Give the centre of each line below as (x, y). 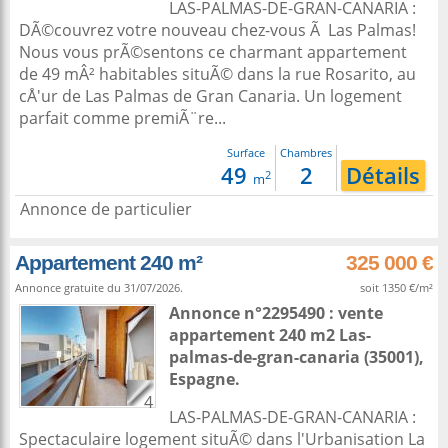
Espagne (202, 379)
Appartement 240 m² (108, 262)
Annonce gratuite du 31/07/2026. (99, 287)
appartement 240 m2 (254, 335)
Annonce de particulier (106, 209)
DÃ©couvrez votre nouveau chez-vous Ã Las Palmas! (217, 30)
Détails (383, 175)
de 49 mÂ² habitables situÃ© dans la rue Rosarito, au (217, 74)
